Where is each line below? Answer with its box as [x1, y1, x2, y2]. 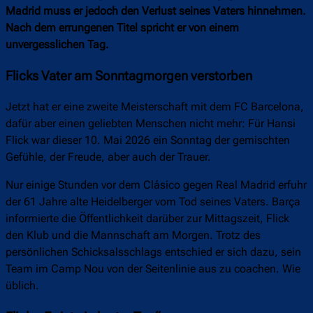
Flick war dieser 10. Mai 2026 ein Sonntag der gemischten [6, 133, 290, 147]
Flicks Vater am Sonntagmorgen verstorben [6, 68, 252, 84]
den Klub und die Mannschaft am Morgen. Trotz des [6, 228, 261, 242]
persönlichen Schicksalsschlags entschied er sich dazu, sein [6, 245, 301, 259]
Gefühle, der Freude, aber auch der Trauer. [6, 150, 211, 164]
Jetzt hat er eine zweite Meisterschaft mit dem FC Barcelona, [6, 100, 304, 114]
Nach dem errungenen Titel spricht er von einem [6, 21, 239, 35]
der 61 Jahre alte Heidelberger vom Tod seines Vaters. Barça [6, 195, 300, 209]
